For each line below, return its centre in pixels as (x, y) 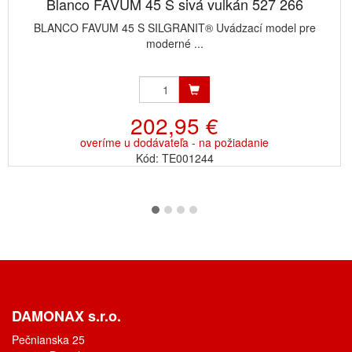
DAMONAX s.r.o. (66, 316)
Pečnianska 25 (48, 339)
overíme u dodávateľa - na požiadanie (174, 142)
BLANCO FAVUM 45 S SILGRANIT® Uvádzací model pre (174, 27)
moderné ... (174, 43)
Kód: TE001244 (174, 158)
